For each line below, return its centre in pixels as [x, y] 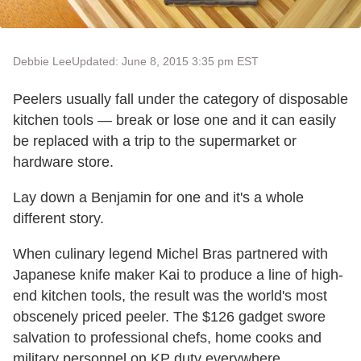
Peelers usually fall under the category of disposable [180, 99]
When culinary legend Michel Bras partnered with [170, 254]
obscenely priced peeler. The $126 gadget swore [169, 317]
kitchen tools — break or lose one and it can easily [174, 120]
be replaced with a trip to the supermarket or [155, 141]
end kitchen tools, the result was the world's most [170, 296]
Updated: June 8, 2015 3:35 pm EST [165, 61]
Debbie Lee [42, 61]
